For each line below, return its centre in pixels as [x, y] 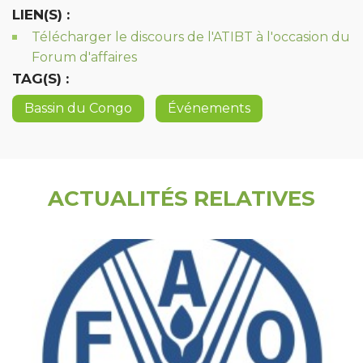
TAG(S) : [41, 79]
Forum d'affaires [84, 57]
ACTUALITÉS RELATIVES [181, 199]
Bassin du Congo [78, 108]
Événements [209, 108]
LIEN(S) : [41, 15]
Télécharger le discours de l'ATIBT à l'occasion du [191, 37]
